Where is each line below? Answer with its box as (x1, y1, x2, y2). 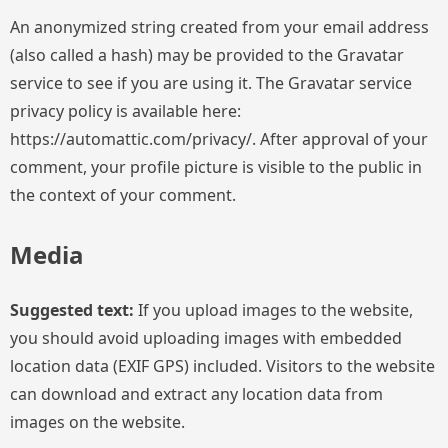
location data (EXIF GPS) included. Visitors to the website (10, 355, 435, 377)
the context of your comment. (10, 184, 236, 207)
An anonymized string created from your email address (10, 16, 429, 39)
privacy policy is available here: (10, 100, 241, 123)
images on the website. (10, 411, 185, 433)
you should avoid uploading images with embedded (10, 327, 402, 349)
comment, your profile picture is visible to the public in (10, 156, 422, 179)
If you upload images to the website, (138, 299, 413, 321)
